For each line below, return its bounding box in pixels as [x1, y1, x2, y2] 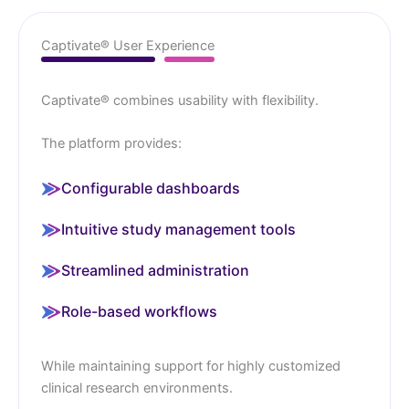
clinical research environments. [41, 379, 233, 396]
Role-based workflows [61, 301, 217, 320]
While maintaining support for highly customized [41, 357, 341, 374]
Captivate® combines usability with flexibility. [41, 92, 319, 110]
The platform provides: [41, 135, 182, 152]
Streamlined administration [61, 260, 249, 279]
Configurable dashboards [61, 178, 240, 197]
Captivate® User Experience [41, 37, 215, 55]
